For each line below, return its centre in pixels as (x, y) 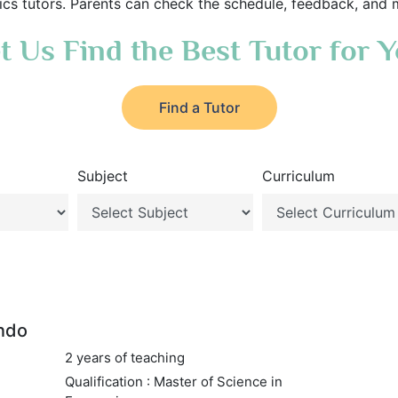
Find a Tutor (199, 107)
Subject (102, 176)
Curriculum (299, 176)
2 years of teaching (124, 358)
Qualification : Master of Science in (173, 382)
